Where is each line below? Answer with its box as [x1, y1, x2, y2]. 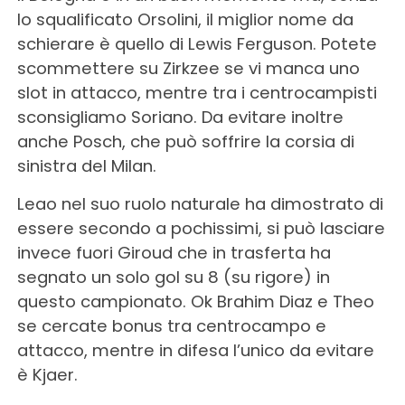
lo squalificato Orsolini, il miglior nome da [16, 7, 353, 31]
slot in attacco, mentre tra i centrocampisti [16, 80, 377, 104]
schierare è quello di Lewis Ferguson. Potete [16, 32, 377, 55]
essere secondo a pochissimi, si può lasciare [16, 216, 385, 240]
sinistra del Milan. [16, 154, 156, 177]
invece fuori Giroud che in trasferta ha [16, 240, 331, 264]
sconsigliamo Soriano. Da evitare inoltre [16, 105, 344, 128]
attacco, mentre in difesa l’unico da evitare [16, 338, 374, 362]
